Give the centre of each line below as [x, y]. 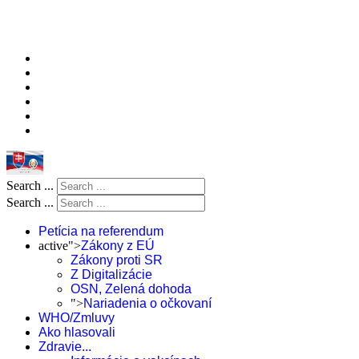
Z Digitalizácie [111, 274]
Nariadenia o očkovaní [147, 303]
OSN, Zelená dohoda [131, 289]
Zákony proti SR [117, 260]
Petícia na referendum [101, 231]
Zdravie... [65, 347]
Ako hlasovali [77, 332]
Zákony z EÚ [118, 246]
